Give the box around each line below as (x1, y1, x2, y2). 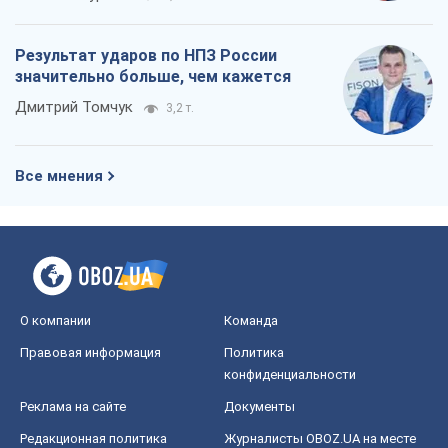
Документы (224, 399, 295, 415)
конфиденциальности (224, 367, 356, 383)
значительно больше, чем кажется (15, 67, 291, 87)
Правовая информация (20, 345, 161, 361)
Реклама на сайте (20, 399, 126, 415)
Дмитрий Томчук (15, 98, 133, 117)
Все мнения (15, 167, 103, 186)
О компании (20, 313, 91, 329)
